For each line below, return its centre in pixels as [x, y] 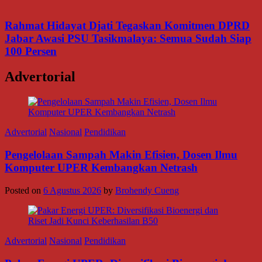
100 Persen [31, 51]
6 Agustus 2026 [72, 190]
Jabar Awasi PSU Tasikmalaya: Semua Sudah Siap [128, 38]
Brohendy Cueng [147, 190]
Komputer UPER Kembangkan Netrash [101, 168]
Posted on [24, 190]
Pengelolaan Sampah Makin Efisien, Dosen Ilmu [121, 155]
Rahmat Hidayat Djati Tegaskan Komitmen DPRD [127, 25]
